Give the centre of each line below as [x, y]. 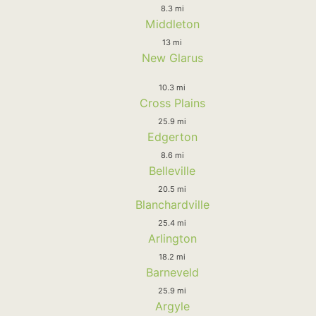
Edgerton [172, 136]
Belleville [172, 170]
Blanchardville [172, 204]
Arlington [172, 238]
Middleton [172, 24]
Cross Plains [172, 103]
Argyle [172, 306]
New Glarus [172, 57]
